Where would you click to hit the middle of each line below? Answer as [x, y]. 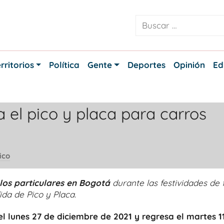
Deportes [146, 65]
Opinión [189, 65]
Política [64, 65]
